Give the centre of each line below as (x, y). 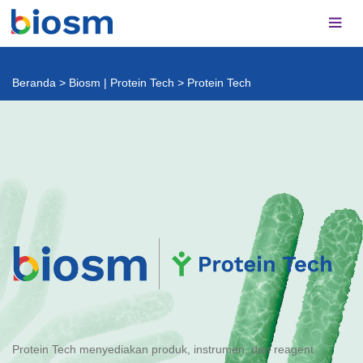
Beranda (34, 83)
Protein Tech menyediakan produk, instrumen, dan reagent (163, 350)
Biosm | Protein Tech (122, 83)
